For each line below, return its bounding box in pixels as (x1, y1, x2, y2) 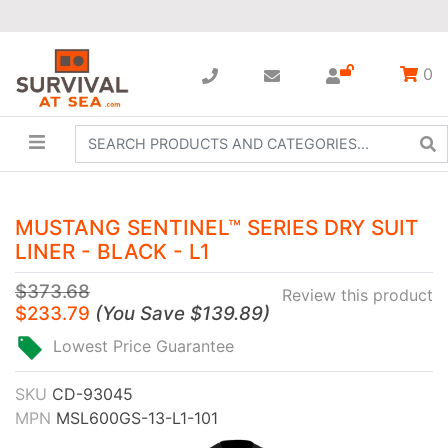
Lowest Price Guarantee (53, 335, 234, 356)
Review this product (282, 284, 433, 305)
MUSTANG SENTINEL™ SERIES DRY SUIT (15, 214, 419, 240)
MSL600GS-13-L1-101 (56, 407, 218, 428)
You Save (102, 301, 185, 325)
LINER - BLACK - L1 (15, 238, 210, 264)
